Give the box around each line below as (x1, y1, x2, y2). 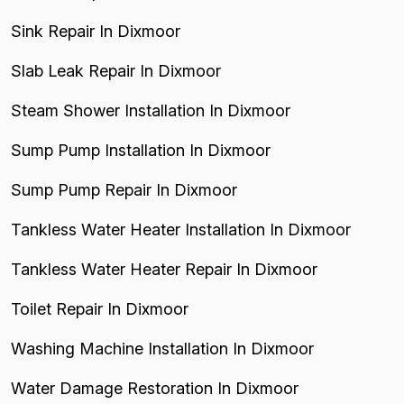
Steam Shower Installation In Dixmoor (11, 101, 290, 120)
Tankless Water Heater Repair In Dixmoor (11, 260, 317, 279)
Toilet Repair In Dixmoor (11, 299, 188, 318)
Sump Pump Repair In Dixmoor (11, 180, 237, 199)
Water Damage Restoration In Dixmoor (11, 379, 298, 398)
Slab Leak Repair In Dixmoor (11, 61, 221, 80)
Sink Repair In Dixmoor (11, 22, 180, 41)
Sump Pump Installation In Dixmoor (11, 141, 271, 160)
